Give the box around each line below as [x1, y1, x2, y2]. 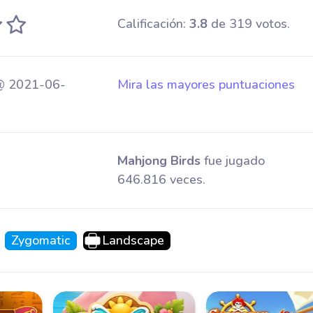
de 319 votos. [207, 15, 290, 32]
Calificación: [117, 15, 189, 32]
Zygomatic [10, 232, 71, 249]
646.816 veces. [117, 171, 205, 188]
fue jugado [200, 152, 265, 169]
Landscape [101, 232, 164, 249]
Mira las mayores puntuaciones [117, 76, 295, 93]
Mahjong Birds [117, 152, 201, 169]
